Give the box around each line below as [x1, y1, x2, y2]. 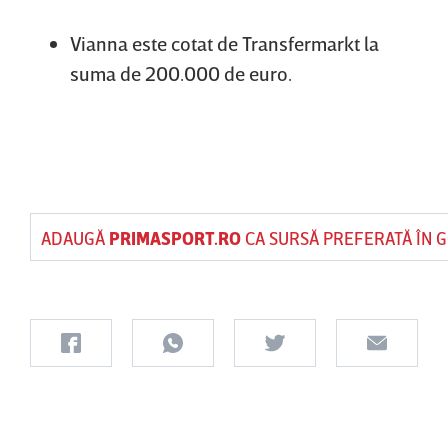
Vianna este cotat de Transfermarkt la [70, 30, 379, 55]
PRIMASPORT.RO [109, 226, 241, 249]
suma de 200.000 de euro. [70, 60, 292, 85]
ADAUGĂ [41, 226, 109, 249]
